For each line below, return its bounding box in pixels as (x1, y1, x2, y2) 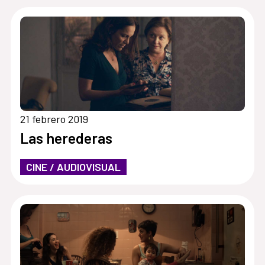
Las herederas (20, 128, 112, 147)
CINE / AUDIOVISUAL (25, 160, 121, 173)
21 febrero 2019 (20, 112, 88, 125)
